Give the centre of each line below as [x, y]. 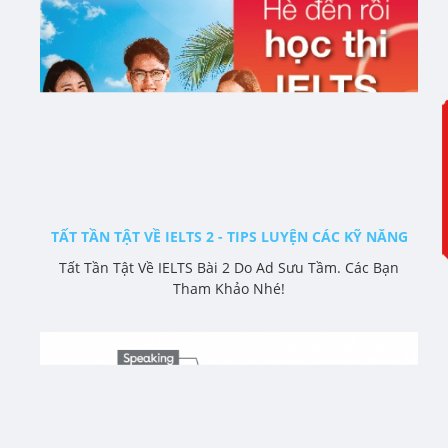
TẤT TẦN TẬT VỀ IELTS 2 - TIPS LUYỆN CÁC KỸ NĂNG [229, 237]
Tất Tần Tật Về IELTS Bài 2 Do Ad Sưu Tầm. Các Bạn [229, 268]
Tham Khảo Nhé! [229, 289]
